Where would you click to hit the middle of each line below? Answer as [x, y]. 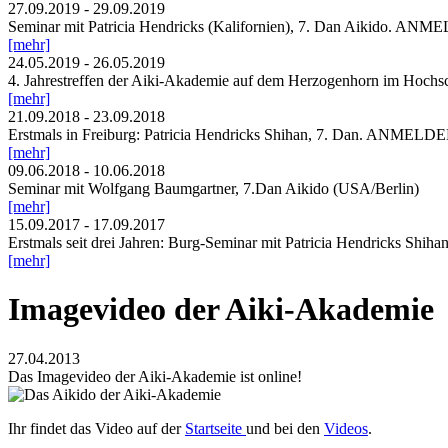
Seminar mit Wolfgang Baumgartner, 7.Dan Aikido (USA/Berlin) [213, 188]
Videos [346, 428]
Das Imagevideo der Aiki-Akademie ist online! [155, 376]
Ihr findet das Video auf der [96, 428]
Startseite [215, 428]
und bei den [285, 428]
